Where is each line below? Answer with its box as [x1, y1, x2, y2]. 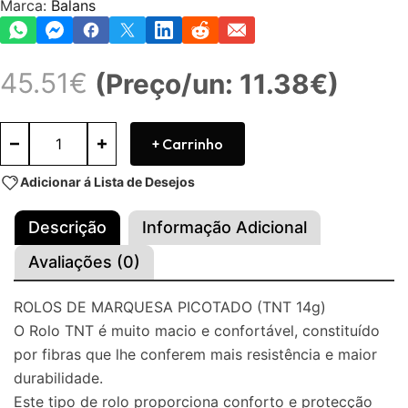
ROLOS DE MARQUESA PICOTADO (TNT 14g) [14, 298, 326, 317]
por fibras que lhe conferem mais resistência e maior [14, 345, 377, 364]
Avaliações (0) [28, 252, 140, 272]
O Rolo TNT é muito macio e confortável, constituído [14, 321, 380, 341]
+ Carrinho [152, 135, 223, 154]
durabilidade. [14, 369, 103, 388]
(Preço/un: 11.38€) [95, 66, 339, 100]
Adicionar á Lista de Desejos [20, 174, 195, 190]
